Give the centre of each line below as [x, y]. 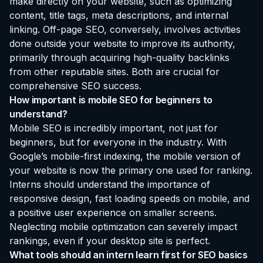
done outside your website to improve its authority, [122, 44]
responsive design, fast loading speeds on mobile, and [129, 199]
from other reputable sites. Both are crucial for [114, 72]
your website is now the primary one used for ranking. [131, 171]
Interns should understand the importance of [110, 185]
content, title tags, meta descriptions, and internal [119, 16]
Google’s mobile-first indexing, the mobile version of [125, 156]
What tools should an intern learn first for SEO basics [129, 255]
